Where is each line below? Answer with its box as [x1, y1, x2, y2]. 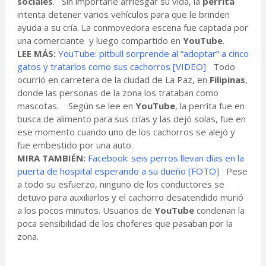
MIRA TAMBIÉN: [17, 152, 88, 164]
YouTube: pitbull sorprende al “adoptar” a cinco [58, 47, 249, 60]
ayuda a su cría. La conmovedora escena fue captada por [17, 21, 248, 34]
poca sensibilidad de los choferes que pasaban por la [17, 217, 233, 230]
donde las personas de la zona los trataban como [17, 87, 218, 99]
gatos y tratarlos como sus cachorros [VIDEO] [17, 61, 206, 73]
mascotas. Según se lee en [17, 100, 135, 112]
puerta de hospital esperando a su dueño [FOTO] [17, 165, 219, 178]
